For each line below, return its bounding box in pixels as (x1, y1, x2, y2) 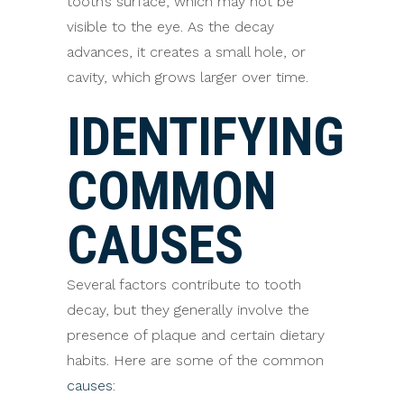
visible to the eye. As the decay (67, 17, 274, 35)
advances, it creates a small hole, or (67, 42, 306, 60)
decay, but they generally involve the (67, 300, 309, 318)
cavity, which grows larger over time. (67, 68, 308, 86)
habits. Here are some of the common (67, 351, 324, 369)
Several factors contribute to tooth (67, 275, 301, 293)
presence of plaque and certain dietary (67, 326, 325, 344)
